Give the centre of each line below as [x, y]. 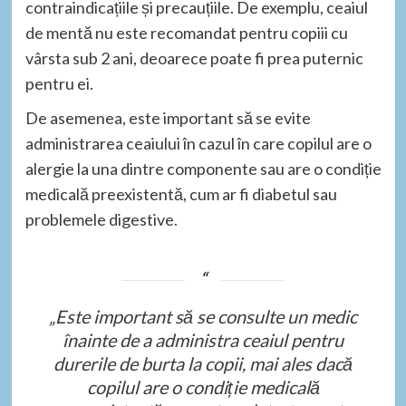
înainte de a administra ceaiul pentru [203, 339]
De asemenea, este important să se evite [168, 117]
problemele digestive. [101, 219]
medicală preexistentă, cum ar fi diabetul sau [181, 193]
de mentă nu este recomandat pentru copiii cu [186, 32]
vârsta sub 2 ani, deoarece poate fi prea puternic [194, 58]
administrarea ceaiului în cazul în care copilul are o [198, 143]
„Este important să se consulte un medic [203, 316]
